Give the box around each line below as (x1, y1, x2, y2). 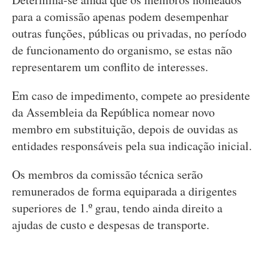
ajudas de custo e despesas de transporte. (12, 217, 209, 233)
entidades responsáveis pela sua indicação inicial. (12, 138, 252, 154)
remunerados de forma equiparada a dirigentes (12, 183, 237, 199)
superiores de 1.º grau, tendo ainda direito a (12, 200, 223, 216)
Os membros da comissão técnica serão (12, 166, 203, 182)
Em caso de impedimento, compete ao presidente (12, 87, 250, 103)
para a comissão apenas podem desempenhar (12, 8, 229, 25)
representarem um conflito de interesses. (12, 59, 208, 75)
